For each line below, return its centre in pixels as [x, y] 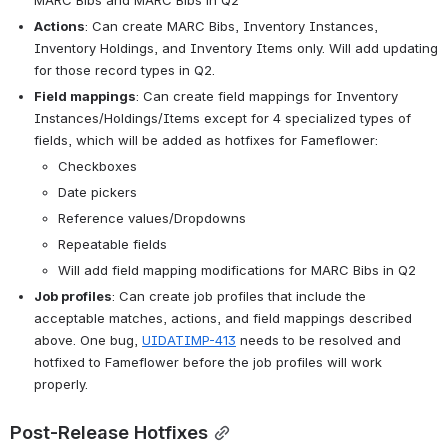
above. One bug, [88, 339]
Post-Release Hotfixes [109, 431]
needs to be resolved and [318, 339]
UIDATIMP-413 [189, 339]
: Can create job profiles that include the [239, 295]
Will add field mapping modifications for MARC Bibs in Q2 [237, 269]
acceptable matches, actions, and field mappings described [223, 317]
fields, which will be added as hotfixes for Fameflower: [206, 139]
